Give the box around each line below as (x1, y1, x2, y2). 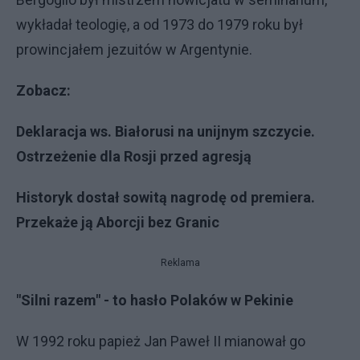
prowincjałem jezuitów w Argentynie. (16, 41, 256, 58)
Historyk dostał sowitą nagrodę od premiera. (16, 189, 315, 206)
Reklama (160, 257, 200, 268)
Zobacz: (16, 82, 74, 99)
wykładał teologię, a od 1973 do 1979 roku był (16, 16, 303, 33)
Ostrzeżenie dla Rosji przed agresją (16, 148, 252, 165)
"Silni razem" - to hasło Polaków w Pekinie (16, 292, 293, 309)
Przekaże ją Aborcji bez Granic (16, 214, 219, 231)
